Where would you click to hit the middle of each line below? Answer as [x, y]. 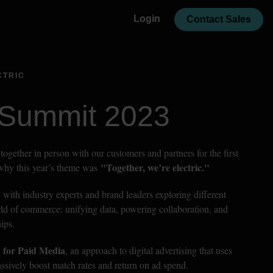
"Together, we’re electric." [154, 167]
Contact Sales [219, 19]
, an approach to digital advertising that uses [149, 250]
